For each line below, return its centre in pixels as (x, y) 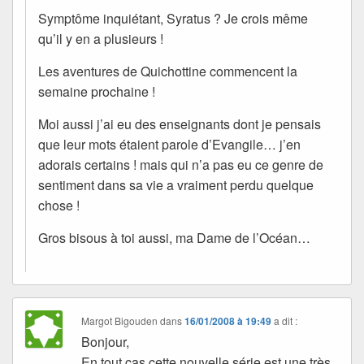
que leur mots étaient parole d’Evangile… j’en (169, 144)
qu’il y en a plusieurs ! (101, 38)
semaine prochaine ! (97, 91)
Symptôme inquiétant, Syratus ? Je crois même (173, 18)
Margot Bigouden (120, 320)
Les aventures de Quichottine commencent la (168, 71)
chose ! (59, 205)
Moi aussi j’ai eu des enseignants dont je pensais (180, 123)
